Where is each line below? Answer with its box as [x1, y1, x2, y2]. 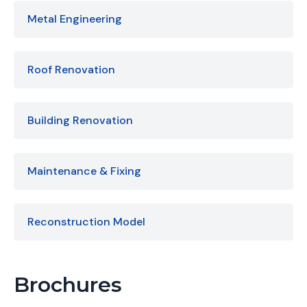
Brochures [14, 271, 122, 297]
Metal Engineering [27, 11, 122, 26]
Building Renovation [27, 112, 133, 127]
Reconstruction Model [27, 214, 145, 229]
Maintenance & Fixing [27, 163, 141, 178]
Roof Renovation [27, 62, 115, 77]
